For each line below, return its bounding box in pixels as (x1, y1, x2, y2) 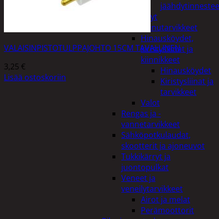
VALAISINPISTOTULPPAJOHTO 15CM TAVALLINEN (4, 42, 180, 53)
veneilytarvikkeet (121, 183, 183, 194)
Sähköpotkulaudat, (121, 130, 191, 140)
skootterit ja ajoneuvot (121, 140, 205, 151)
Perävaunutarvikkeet (121, 22, 197, 33)
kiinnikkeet (141, 54, 180, 65)
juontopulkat (121, 162, 169, 173)
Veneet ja (121, 173, 155, 183)
